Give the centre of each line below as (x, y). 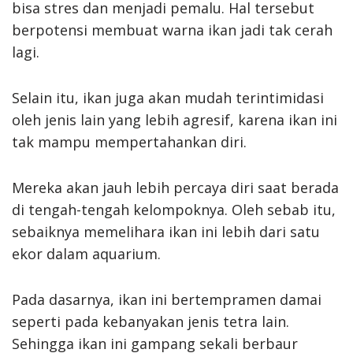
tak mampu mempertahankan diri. (129, 141)
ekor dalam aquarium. (86, 253)
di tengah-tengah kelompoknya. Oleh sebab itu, (174, 209)
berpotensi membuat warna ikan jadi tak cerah (172, 30)
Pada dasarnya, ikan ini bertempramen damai (167, 299)
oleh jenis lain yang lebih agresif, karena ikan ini (175, 119)
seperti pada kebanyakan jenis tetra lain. (150, 321)
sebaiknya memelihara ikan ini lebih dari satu (166, 231)
